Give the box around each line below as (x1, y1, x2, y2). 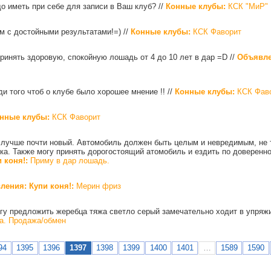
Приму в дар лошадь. (28, 155, 109, 165)
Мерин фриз (74, 181, 121, 191)
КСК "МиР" (226, 1, 268, 11)
